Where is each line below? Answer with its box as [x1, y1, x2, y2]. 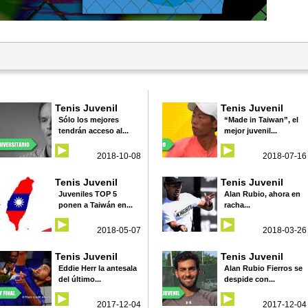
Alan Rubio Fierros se [224, 263, 302, 272]
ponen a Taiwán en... [58, 200, 133, 209]
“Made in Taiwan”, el [224, 115, 298, 124]
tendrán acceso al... [58, 126, 129, 135]
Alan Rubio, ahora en [224, 189, 300, 198]
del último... [58, 274, 101, 283]
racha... [224, 200, 250, 209]
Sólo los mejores [58, 115, 119, 124]
